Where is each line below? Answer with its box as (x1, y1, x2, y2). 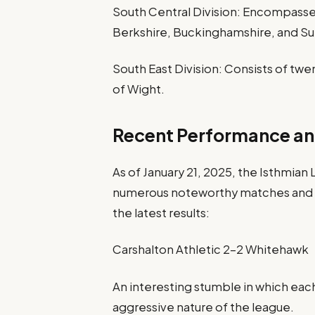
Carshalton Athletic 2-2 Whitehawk (112, 242, 309, 257)
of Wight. (112, 81, 165, 96)
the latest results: (112, 205, 210, 221)
